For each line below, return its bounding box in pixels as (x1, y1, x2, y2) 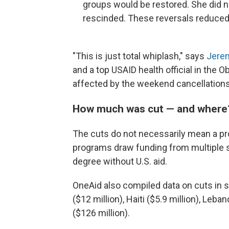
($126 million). (73, 208, 130, 218)
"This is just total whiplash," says (73, 51, 207, 61)
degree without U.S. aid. (73, 156, 167, 167)
